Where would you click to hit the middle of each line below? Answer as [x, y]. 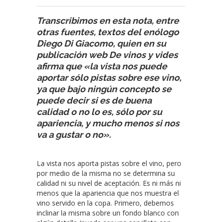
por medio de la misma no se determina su [106, 173]
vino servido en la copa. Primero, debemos [105, 203]
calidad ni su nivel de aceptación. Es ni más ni [109, 183]
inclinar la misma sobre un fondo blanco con [108, 213]
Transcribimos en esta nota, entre [108, 20]
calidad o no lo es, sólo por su [99, 111]
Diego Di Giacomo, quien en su [101, 43]
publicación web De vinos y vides [107, 55]
